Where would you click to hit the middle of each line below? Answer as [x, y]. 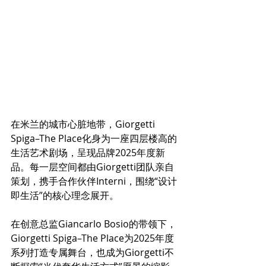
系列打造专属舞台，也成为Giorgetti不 [92, 253]
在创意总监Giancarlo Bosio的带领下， [94, 224]
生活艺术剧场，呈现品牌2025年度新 [88, 153]
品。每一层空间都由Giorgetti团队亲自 [92, 167]
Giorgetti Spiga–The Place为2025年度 [92, 238]
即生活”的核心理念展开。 [67, 196]
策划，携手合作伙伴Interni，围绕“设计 [94, 181]
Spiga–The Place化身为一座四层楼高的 [94, 139]
